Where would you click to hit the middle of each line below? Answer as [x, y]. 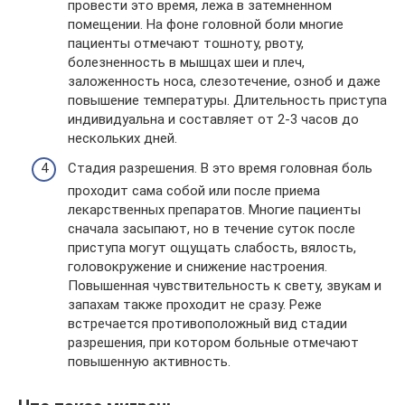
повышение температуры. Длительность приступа [227, 100]
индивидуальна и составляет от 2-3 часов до [213, 119]
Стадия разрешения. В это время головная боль [220, 168]
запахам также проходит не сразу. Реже [195, 305]
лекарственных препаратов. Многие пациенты [214, 210]
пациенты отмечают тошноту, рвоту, [186, 43]
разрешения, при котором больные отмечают [213, 343]
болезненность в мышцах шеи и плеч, [186, 62]
